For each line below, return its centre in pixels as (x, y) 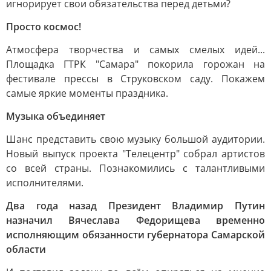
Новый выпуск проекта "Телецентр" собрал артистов (135, 154)
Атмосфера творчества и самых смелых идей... (135, 50)
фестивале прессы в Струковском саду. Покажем (135, 79)
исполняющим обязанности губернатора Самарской (135, 235)
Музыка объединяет (56, 116)
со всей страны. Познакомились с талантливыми (135, 168)
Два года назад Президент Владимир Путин (135, 206)
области (26, 249)
